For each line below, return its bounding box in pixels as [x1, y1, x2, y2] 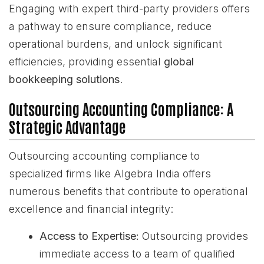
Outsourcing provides [139, 230, 248, 242]
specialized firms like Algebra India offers [9, 167, 211, 180]
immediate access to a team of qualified [39, 247, 235, 260]
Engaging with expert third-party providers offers [9, 2, 250, 15]
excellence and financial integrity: [9, 203, 173, 215]
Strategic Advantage [9, 117, 126, 136]
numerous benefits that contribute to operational [9, 185, 248, 197]
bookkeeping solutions [9, 73, 120, 85]
